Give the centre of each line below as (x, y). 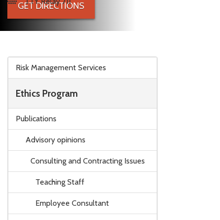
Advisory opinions (55, 139)
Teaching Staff (60, 182)
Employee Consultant (72, 203)
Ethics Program (47, 93)
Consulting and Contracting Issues (88, 161)
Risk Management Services (61, 67)
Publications (36, 118)
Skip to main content (42, 61)
